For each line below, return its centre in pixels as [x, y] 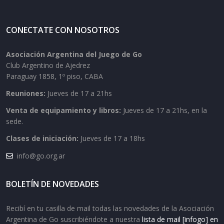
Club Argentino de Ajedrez [48, 65]
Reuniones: [27, 93]
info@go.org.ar [41, 156]
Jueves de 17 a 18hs [113, 138]
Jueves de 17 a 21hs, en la [165, 110]
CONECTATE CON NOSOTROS [63, 30]
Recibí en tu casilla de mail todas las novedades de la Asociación [110, 208]
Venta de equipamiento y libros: [64, 110]
